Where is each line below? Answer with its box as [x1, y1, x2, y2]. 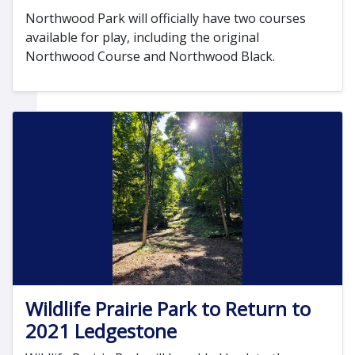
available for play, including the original [25, 29, 259, 47]
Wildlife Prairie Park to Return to [25, 295, 311, 322]
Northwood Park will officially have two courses [25, 10, 306, 28]
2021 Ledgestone [25, 317, 177, 344]
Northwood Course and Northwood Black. [25, 48, 275, 66]
